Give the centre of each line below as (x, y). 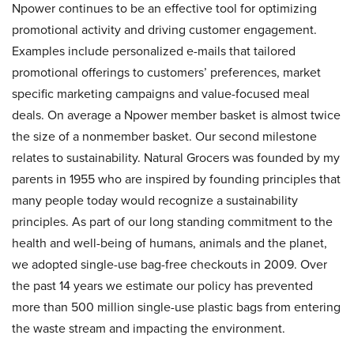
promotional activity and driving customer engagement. (164, 30)
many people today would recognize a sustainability (155, 200)
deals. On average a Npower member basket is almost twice (176, 115)
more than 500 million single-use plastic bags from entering (176, 307)
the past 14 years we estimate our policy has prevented (162, 286)
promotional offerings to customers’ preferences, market (166, 72)
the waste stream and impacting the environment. (149, 328)
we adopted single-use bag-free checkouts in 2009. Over (169, 264)
